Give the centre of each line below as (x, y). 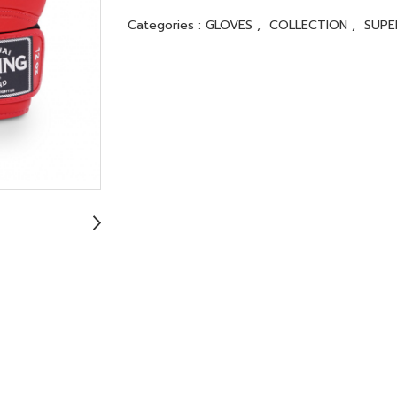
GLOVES (231, 25)
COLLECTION (311, 25)
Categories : (167, 25)
